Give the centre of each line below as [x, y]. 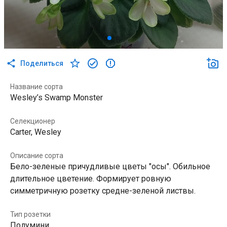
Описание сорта [37, 156]
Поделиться [42, 63]
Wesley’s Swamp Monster [56, 98]
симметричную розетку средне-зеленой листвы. [103, 191]
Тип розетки [30, 214]
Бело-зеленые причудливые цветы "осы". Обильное [110, 166]
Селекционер [33, 121]
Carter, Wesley [36, 132]
